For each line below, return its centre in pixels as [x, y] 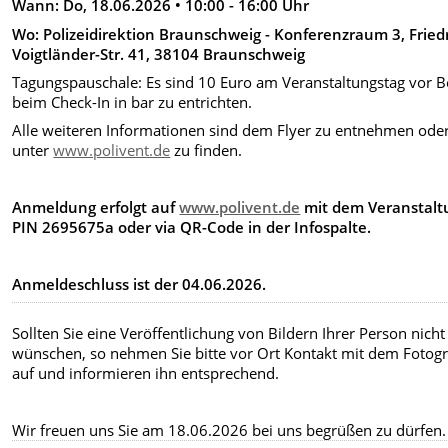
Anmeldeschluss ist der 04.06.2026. [139, 284]
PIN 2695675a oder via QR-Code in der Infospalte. [192, 227]
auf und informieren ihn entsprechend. [146, 373]
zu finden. [206, 150]
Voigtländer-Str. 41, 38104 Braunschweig [159, 53]
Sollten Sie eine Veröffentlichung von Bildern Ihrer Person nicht [229, 333]
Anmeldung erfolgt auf [96, 207]
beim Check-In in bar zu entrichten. [132, 102]
